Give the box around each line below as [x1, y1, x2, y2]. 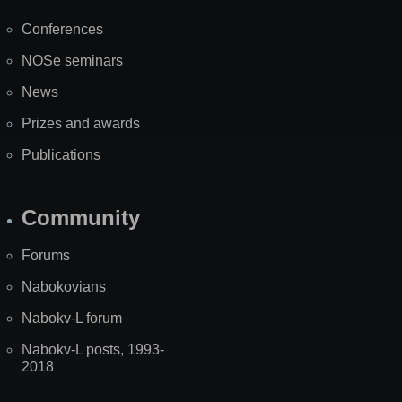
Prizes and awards [22, 115, 140, 131]
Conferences [22, 21, 103, 37]
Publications [22, 146, 100, 162]
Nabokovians [22, 278, 106, 294]
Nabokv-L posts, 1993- [22, 341, 164, 357]
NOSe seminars [22, 52, 123, 68]
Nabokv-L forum [22, 310, 122, 326]
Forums [22, 247, 70, 263]
